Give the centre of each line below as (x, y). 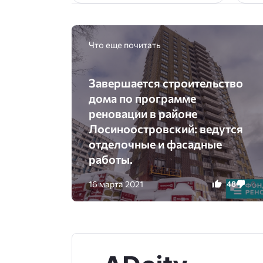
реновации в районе (143, 113)
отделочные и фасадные (155, 144)
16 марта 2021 (116, 183)
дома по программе (142, 98)
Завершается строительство (166, 82)
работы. (110, 159)
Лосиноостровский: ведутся (166, 128)
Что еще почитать (124, 44)
